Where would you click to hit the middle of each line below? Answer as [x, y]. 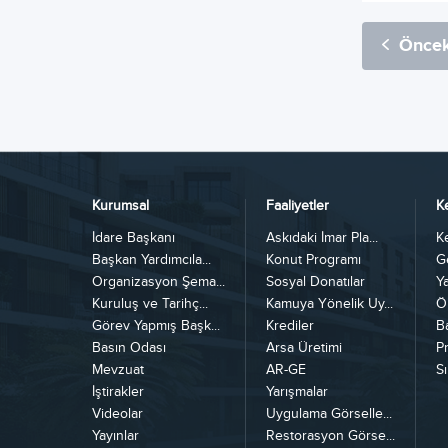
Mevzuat [118, 370]
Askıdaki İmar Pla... [322, 238]
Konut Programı [313, 260]
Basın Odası [129, 348]
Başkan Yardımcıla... [151, 260]
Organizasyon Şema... [158, 282]
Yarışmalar [297, 392]
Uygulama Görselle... [329, 414]
